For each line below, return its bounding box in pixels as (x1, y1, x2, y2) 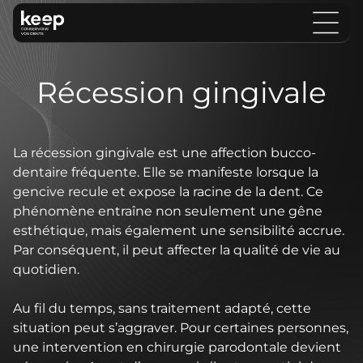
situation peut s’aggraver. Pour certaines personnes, (13, 320, 348, 335)
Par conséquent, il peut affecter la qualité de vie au (13, 242, 340, 258)
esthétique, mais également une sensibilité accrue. (13, 223, 344, 238)
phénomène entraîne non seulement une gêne (13, 203, 322, 219)
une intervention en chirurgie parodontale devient (13, 340, 341, 355)
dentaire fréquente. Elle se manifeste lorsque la (13, 164, 318, 180)
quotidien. (13, 262, 79, 277)
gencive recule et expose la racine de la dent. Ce (13, 184, 323, 199)
